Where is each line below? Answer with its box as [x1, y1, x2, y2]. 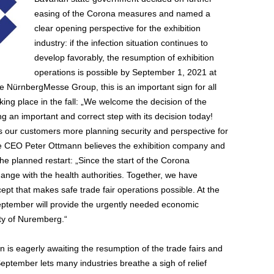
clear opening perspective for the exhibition [34, 23, 201, 33]
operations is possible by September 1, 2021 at [34, 67, 217, 77]
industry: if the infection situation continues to [34, 38, 208, 48]
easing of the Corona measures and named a [34, 9, 210, 18]
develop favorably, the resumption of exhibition [34, 53, 214, 62]
